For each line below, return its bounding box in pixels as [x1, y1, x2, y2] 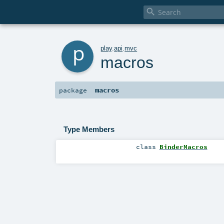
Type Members [63, 124, 114, 133]
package [59, 86, 87, 94]
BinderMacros [159, 142, 207, 151]
